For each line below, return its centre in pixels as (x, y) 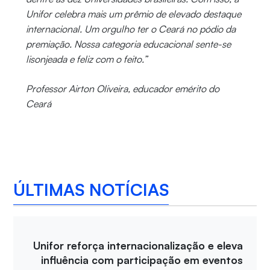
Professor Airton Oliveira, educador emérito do (122, 89)
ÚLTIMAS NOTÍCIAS (91, 189)
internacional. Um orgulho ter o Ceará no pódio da (130, 29)
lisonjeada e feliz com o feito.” (86, 59)
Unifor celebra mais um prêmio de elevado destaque (133, 14)
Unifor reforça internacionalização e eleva (138, 246)
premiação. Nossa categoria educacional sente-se (128, 44)
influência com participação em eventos (142, 260)
